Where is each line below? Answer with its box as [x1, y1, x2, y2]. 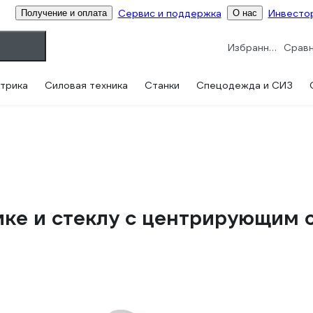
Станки [145, 79, 180, 92]
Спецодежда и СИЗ [196, 79, 293, 92]
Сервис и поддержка [117, 6, 221, 20]
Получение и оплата [20, 8, 107, 18]
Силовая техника [45, 79, 128, 92]
